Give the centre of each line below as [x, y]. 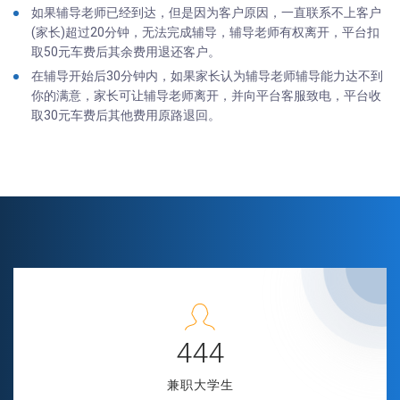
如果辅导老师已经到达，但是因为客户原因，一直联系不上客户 [206, 12]
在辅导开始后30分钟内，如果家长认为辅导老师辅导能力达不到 [207, 75]
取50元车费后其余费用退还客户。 [126, 51]
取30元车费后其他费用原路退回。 [126, 115]
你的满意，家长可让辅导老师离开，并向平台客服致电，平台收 [206, 95]
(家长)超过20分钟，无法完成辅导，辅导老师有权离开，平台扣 [205, 32]
